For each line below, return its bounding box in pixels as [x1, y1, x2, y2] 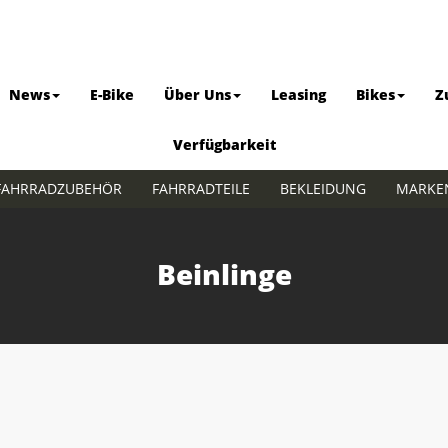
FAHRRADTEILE [151, 179, 250, 198]
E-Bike [89, 85, 134, 104]
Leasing [270, 85, 326, 104]
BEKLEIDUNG [279, 179, 366, 198]
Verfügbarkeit [172, 135, 276, 154]
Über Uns [163, 85, 231, 104]
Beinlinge [156, 255, 292, 293]
